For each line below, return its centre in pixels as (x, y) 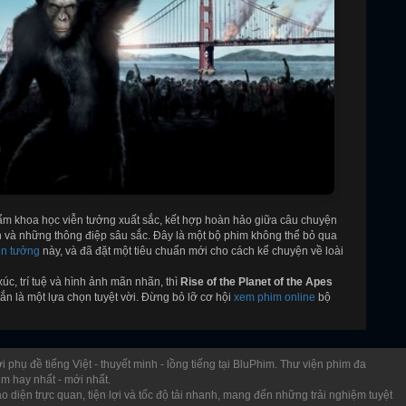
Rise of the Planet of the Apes (256, 281)
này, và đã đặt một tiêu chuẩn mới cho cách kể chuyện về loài (192, 251)
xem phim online (275, 297)
